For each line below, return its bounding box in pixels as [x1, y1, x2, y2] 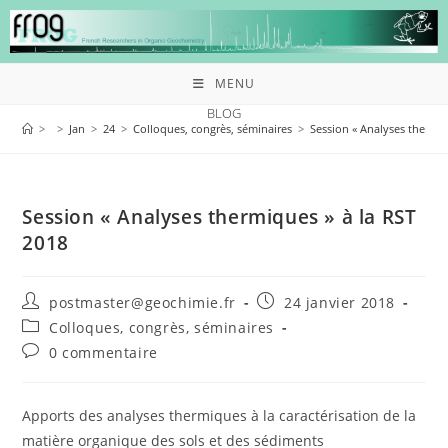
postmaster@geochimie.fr [49, 292, 236, 312]
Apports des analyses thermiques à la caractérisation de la [22, 405, 417, 425]
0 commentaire [49, 342, 158, 362]
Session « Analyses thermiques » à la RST [22, 203, 417, 230]
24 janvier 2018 [284, 292, 396, 312]
